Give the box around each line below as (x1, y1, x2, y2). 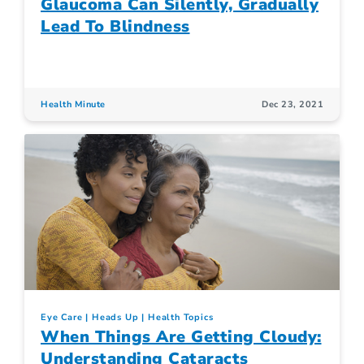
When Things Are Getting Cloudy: (41, 326, 322, 349)
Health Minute (41, 97, 106, 110)
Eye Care (41, 311, 83, 324)
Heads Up (92, 311, 139, 324)
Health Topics (148, 311, 214, 324)
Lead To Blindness (41, 15, 190, 37)
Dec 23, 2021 (262, 97, 323, 110)
